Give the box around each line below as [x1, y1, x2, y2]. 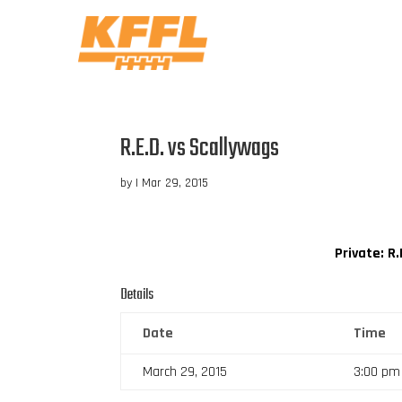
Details [120, 283, 154, 307]
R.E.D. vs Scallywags [120, 128, 280, 168]
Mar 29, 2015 [142, 174, 209, 191]
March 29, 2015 [143, 362, 228, 381]
